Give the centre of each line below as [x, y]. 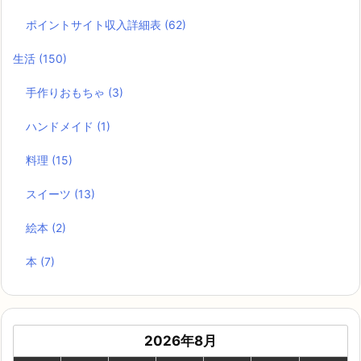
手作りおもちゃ [67, 92]
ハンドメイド [61, 126]
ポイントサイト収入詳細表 [95, 24]
